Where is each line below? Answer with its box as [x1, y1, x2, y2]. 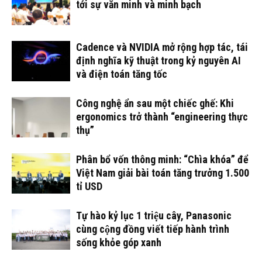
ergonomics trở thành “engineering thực [76, 111, 248, 123]
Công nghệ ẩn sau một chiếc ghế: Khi [76, 97, 234, 109]
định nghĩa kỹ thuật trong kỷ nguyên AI [76, 54, 241, 67]
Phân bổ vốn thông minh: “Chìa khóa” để [76, 153, 249, 166]
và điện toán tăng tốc [76, 68, 167, 80]
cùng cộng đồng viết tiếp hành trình [76, 223, 229, 235]
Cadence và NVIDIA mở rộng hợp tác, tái [76, 41, 248, 53]
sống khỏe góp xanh [76, 236, 161, 249]
